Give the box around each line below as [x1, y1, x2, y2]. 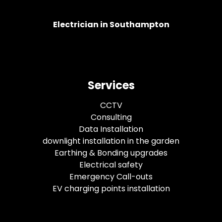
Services [87, 77, 135, 93]
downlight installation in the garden [43, 135, 179, 147]
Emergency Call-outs [69, 170, 153, 182]
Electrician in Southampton [53, 18, 169, 30]
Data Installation [79, 123, 143, 135]
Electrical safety [79, 159, 143, 170]
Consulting [90, 111, 132, 123]
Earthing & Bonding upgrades [55, 147, 167, 159]
